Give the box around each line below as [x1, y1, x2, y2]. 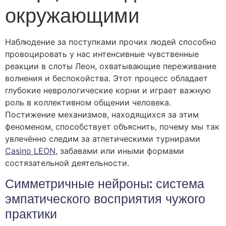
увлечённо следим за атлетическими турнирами [5, 134, 200, 144]
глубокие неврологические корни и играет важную [5, 85, 211, 96]
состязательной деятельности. [5, 158, 129, 168]
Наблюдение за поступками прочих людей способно [5, 37, 216, 47]
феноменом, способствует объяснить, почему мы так [5, 122, 219, 132]
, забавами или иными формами [55, 146, 184, 156]
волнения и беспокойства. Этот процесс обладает [5, 73, 208, 84]
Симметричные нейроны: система [5, 175, 204, 193]
